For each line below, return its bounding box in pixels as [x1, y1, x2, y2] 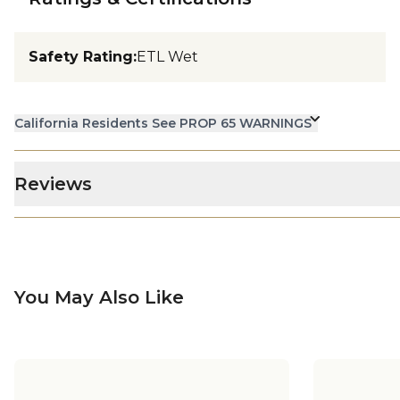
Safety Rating [29, 48, 133, 65]
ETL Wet [137, 48, 198, 65]
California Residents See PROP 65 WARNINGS [14, 115, 312, 131]
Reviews [14, 173, 92, 195]
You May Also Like [14, 287, 184, 308]
